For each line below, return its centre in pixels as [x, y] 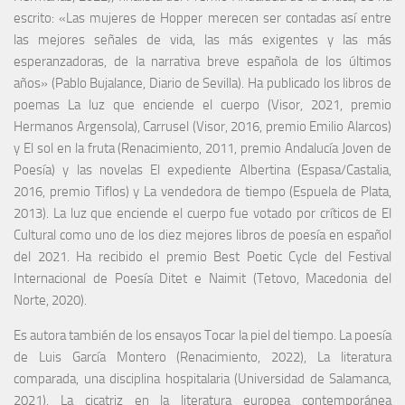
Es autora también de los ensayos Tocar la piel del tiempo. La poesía [202, 336]
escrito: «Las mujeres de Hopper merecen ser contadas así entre [202, 19]
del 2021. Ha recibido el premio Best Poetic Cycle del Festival [202, 257]
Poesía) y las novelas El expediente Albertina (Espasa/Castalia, [202, 170]
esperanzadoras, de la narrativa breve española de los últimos [202, 62]
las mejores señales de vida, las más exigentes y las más [202, 40]
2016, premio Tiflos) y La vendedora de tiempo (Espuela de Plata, [202, 192]
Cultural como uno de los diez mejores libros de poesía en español [202, 235]
